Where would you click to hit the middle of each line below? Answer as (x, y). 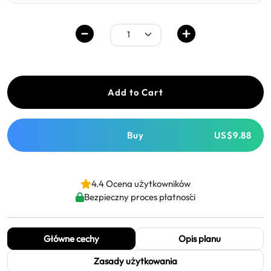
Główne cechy (71, 239)
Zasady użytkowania (135, 261)
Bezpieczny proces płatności (140, 197)
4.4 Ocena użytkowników (141, 184)
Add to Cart (135, 92)
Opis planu (200, 239)
